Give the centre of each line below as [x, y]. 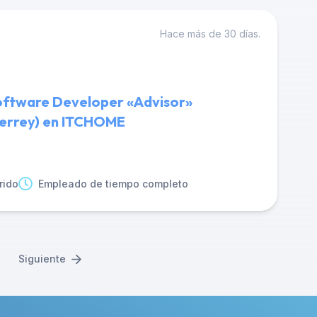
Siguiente [42, 259]
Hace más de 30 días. [210, 34]
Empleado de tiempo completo [113, 184]
